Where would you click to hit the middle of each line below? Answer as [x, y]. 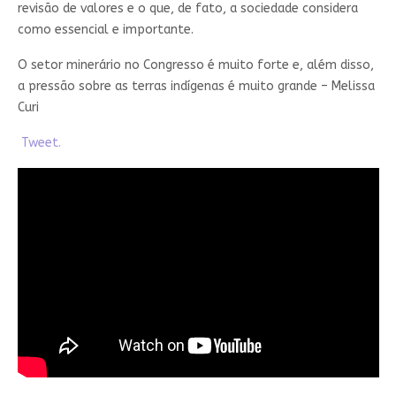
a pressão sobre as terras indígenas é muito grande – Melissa [196, 87]
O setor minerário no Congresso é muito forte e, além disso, [195, 65]
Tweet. [39, 143]
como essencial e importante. [105, 30]
